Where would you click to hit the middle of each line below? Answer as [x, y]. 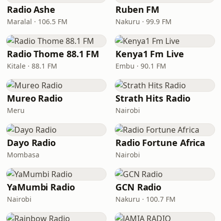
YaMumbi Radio [41, 187]
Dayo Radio [32, 143]
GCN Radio [139, 187]
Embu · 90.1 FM [141, 66]
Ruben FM [138, 9]
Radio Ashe [31, 9]
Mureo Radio [35, 98]
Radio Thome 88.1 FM [53, 54]
